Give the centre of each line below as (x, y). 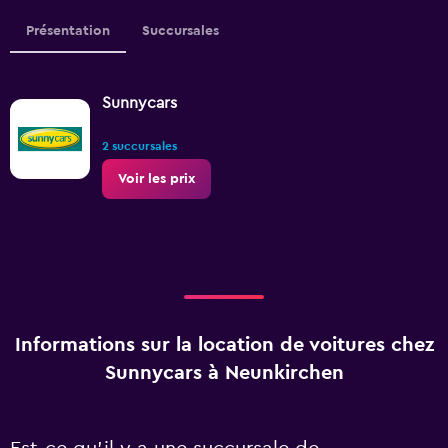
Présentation (68, 31)
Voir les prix (156, 179)
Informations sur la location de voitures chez (224, 345)
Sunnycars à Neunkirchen (224, 373)
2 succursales (139, 146)
